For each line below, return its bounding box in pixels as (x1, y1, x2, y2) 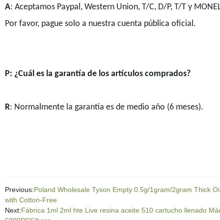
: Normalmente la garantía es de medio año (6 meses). (9, 102, 203, 112)
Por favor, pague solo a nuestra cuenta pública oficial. (4, 19, 196, 28)
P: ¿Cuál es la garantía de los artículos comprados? (4, 69, 191, 79)
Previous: (4, 185, 34, 193)
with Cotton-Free (4, 195, 57, 204)
